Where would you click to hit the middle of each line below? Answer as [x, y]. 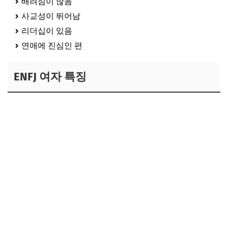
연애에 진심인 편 [52, 45]
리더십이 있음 [47, 31]
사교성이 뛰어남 [51, 16]
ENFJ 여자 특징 [50, 76]
